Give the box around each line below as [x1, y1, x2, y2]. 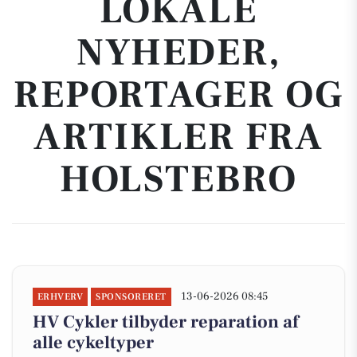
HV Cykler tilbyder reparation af [33, 311, 299, 333]
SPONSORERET [96, 291, 167, 303]
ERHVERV [37, 291, 84, 303]
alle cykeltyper [33, 331, 154, 354]
